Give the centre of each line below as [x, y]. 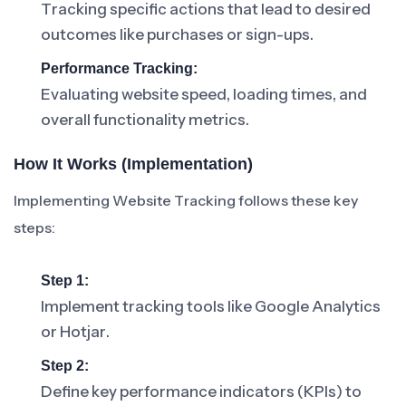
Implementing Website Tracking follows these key [186, 200]
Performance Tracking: [119, 68]
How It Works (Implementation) [133, 164]
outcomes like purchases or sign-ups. [177, 34]
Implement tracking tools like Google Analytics [211, 306]
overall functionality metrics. [145, 120]
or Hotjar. [75, 332]
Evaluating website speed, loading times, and [204, 94]
